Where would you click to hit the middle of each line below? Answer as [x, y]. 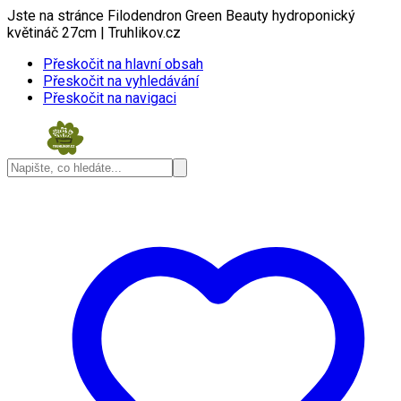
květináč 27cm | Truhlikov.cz [94, 33]
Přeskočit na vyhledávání [121, 81]
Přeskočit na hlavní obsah [123, 64]
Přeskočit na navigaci [110, 98]
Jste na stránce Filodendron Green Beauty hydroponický [181, 16]
